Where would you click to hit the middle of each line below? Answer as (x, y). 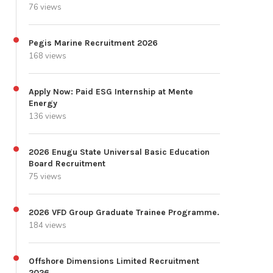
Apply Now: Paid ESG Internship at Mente (111, 92)
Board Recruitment (67, 164)
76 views (45, 8)
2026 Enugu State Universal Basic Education (119, 152)
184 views (48, 226)
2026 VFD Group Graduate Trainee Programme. (124, 213)
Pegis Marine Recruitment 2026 (93, 43)
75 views (45, 177)
